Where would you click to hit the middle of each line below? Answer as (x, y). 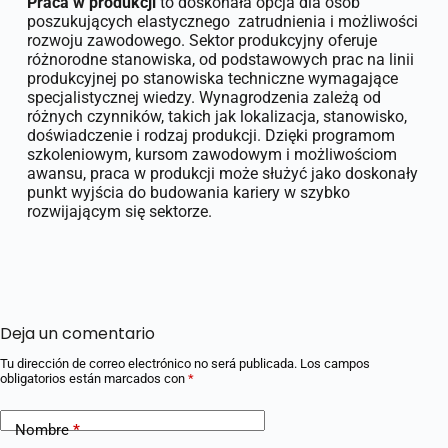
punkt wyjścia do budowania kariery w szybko (188, 192)
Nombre (42, 429)
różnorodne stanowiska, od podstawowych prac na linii (220, 59)
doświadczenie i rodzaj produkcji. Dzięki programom (210, 135)
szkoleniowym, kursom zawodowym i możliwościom (211, 154)
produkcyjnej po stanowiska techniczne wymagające (212, 78)
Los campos (335, 363)
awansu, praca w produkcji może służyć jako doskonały (222, 173)
